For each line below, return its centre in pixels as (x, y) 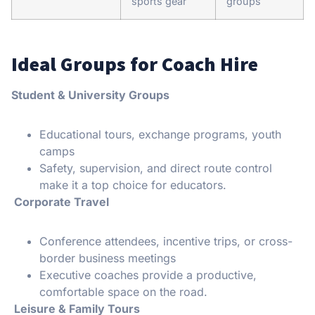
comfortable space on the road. (123, 291)
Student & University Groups (90, 95)
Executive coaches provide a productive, (148, 275)
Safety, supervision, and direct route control (156, 168)
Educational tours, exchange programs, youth (160, 134)
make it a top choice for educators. (133, 185)
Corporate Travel (60, 201)
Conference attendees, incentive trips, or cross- (166, 241)
